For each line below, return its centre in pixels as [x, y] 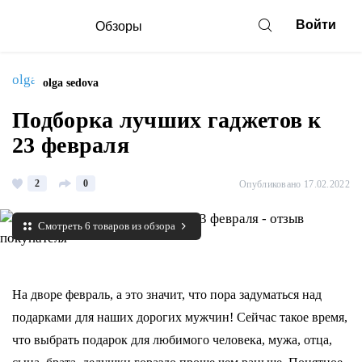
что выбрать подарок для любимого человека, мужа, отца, [172, 340]
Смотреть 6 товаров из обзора [107, 226]
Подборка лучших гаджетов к [167, 120]
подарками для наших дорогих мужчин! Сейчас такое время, [180, 317]
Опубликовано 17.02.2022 [295, 184]
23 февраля [71, 145]
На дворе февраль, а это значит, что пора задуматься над [167, 295]
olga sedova [71, 83]
